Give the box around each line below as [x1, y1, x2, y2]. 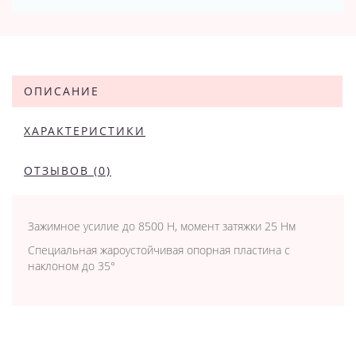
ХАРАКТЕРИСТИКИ [24, 123, 145, 138]
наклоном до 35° [28, 258, 115, 273]
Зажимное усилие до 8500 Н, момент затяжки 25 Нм [28, 219, 296, 234]
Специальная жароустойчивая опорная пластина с [28, 242, 290, 257]
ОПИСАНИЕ [24, 83, 99, 99]
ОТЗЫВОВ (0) [24, 163, 111, 178]
